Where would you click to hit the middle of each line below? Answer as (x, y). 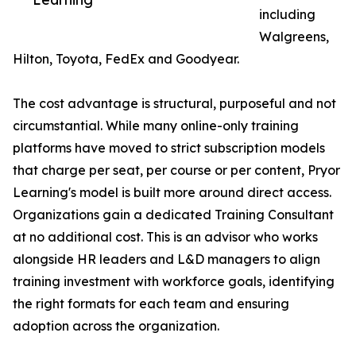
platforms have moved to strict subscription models (169, 148)
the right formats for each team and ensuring (151, 304)
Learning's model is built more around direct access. (172, 193)
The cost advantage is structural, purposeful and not (174, 104)
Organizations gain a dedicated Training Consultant (173, 215)
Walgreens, (294, 37)
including (287, 15)
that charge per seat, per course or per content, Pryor (176, 170)
